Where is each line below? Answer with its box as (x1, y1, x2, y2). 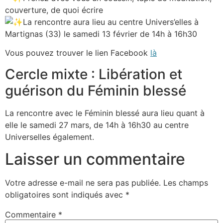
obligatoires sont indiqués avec (5, 189, 125, 200)
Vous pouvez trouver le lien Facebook (5, 48, 150, 58)
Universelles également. (5, 131, 94, 142)
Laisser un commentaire (5, 149, 185, 169)
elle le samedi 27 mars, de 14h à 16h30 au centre (5, 119, 189, 130)
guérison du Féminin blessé (5, 82, 186, 99)
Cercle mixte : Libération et (5, 65, 182, 83)
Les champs (163, 177, 208, 188)
